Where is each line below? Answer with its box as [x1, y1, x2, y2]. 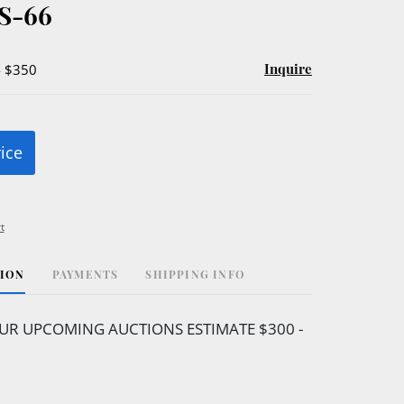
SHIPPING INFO [145, 266, 245, 281]
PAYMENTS [51, 266, 119, 281]
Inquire [264, 59, 312, 78]
